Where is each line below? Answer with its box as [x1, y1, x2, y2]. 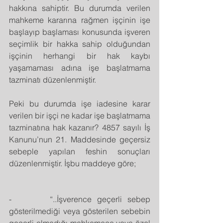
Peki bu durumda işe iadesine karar [9, 98, 150, 109]
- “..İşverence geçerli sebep [9, 194, 150, 204]
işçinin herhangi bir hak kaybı [9, 50, 150, 61]
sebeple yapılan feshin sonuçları [9, 146, 150, 156]
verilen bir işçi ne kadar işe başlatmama [9, 110, 150, 120]
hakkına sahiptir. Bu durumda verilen [9, 2, 150, 13]
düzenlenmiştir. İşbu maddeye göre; [9, 158, 136, 168]
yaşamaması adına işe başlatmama [9, 62, 150, 73]
